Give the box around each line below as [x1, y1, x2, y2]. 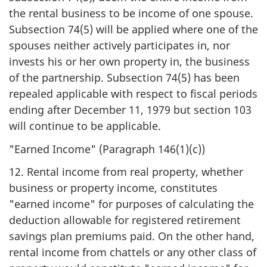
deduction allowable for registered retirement [9, 213, 241, 227]
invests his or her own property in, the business [9, 54, 250, 69]
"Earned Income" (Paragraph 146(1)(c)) [9, 141, 205, 156]
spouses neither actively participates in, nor [9, 38, 230, 52]
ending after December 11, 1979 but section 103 [9, 103, 252, 117]
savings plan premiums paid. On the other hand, [9, 229, 254, 243]
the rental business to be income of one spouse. [9, 6, 253, 20]
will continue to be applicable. [9, 119, 161, 133]
